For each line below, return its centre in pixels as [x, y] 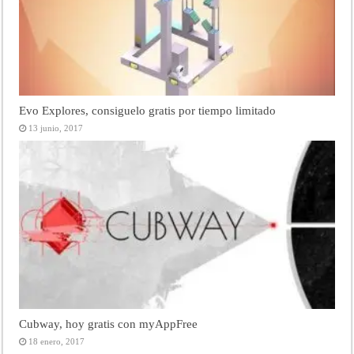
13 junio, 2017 [56, 128]
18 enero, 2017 [57, 341]
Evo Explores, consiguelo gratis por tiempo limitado [148, 111]
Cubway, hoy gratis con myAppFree [109, 323]
